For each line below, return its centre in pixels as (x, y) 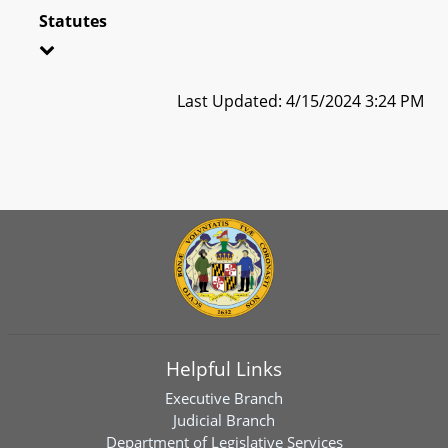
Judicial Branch (224, 420)
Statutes (73, 20)
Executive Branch (224, 398)
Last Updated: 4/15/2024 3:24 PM (300, 100)
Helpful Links (224, 368)
